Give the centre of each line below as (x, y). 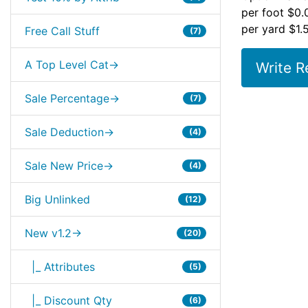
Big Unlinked (57, 199)
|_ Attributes (60, 267)
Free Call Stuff (62, 31)
